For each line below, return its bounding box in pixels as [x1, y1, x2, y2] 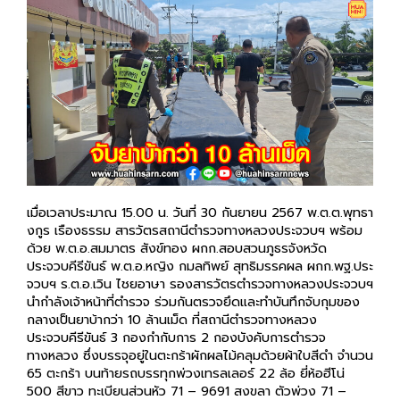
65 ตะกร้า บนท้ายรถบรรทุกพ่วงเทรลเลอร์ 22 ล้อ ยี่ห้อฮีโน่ [27, 363, 345, 384]
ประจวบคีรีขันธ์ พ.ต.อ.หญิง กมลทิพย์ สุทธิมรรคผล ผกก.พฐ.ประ [27, 256, 373, 277]
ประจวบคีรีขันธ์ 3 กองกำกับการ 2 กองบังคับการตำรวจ [27, 328, 326, 348]
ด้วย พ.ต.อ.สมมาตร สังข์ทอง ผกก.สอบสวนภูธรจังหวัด [27, 238, 327, 259]
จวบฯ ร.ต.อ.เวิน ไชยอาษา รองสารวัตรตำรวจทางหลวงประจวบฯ [27, 274, 373, 295]
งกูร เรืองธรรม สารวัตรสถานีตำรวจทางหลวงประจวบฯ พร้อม [27, 221, 362, 241]
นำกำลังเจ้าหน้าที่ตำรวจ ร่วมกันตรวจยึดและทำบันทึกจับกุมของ [27, 292, 360, 312]
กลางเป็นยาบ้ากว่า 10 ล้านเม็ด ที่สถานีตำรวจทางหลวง [27, 310, 317, 330]
